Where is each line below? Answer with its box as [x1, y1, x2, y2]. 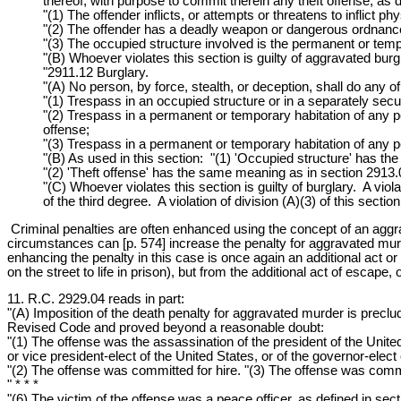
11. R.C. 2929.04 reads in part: [7, 292, 184, 307]
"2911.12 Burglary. [43, 65, 149, 81]
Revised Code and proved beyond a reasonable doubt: [7, 320, 324, 336]
